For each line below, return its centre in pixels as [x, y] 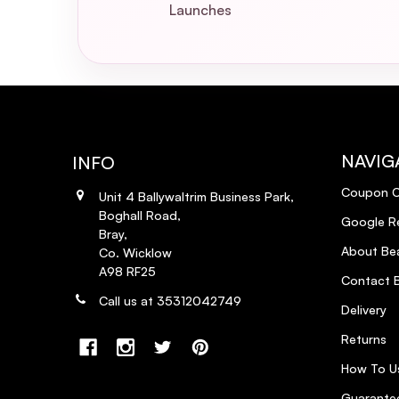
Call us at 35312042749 [170, 300]
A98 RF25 [127, 271]
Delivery [363, 309]
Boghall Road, [140, 215]
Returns [363, 338]
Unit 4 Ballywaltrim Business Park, [196, 196]
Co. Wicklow [135, 252]
